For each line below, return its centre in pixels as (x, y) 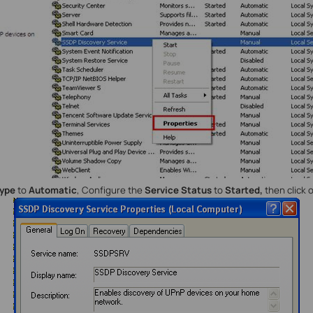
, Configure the (110, 190)
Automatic (52, 190)
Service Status (178, 190)
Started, (245, 190)
